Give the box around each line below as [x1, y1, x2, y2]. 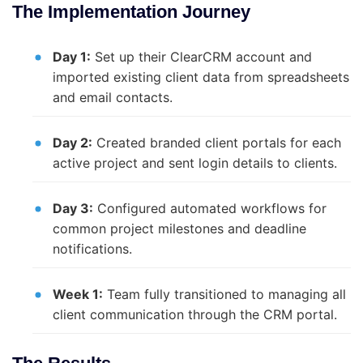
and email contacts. [53, 89, 173, 106]
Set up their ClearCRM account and [91, 49, 312, 66]
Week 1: [53, 286, 103, 303]
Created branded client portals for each [92, 135, 341, 152]
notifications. [53, 241, 132, 258]
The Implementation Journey [12, 2, 250, 23]
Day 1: [53, 49, 91, 66]
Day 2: [53, 135, 92, 152]
